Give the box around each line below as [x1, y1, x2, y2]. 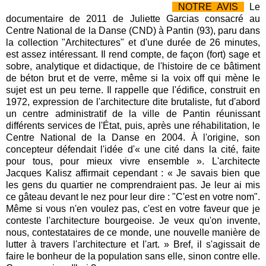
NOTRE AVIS [172, 1, 244, 12]
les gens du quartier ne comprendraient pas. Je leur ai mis [6, 179, 260, 190]
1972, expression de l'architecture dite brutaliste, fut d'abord [6, 96, 260, 107]
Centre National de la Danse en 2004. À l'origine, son [6, 132, 260, 142]
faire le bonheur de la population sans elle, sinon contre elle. [6, 251, 260, 261]
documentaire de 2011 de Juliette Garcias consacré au [6, 13, 260, 24]
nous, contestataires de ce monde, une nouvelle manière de [6, 227, 260, 237]
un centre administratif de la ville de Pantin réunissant [6, 108, 260, 119]
